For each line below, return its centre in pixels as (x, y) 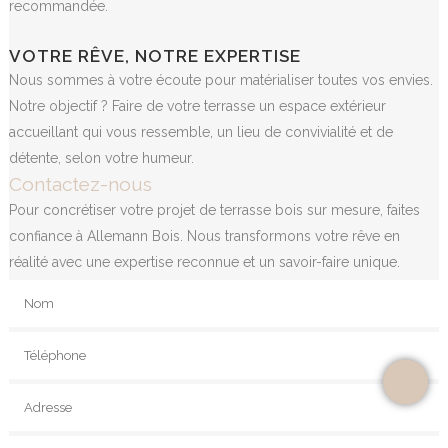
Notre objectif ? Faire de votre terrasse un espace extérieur (197, 105)
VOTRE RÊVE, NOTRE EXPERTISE (154, 55)
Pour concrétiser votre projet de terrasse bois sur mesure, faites (214, 209)
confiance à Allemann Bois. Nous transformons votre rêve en (204, 235)
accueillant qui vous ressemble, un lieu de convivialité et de (200, 131)
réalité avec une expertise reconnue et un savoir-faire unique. (204, 261)
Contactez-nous (80, 183)
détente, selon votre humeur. (101, 157)
